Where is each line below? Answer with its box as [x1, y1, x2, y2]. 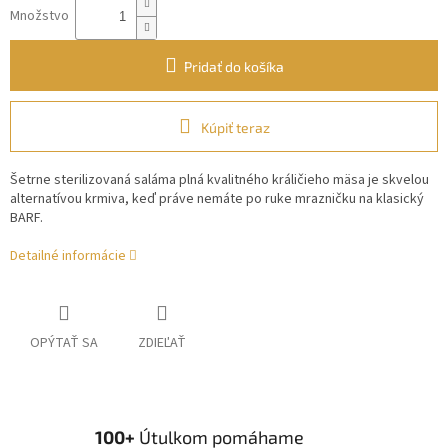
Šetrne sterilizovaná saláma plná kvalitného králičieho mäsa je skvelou [10, 170, 429, 191]
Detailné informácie [10, 246, 126, 267]
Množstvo [10, 5, 69, 26]
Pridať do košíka [183, 58, 284, 76]
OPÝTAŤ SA [30, 333, 98, 354]
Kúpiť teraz [200, 119, 270, 137]
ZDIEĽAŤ [138, 333, 186, 354]
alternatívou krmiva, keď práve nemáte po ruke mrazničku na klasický [10, 189, 424, 210]
